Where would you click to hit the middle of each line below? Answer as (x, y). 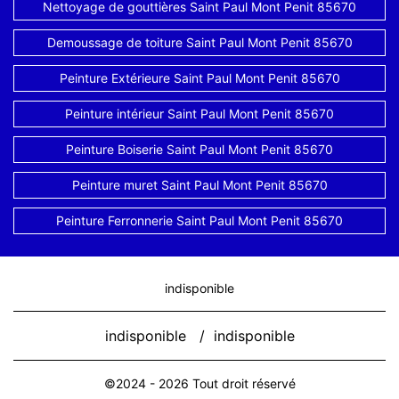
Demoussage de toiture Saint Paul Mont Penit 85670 (199, 42)
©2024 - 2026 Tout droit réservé (199, 383)
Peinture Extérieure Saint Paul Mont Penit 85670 (199, 78)
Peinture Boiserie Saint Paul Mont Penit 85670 (199, 149)
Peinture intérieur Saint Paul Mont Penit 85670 (199, 114)
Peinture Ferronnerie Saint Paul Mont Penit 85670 (199, 220)
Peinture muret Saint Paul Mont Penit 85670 (199, 185)
